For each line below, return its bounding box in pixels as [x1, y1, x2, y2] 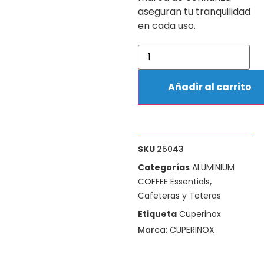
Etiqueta [138, 207, 177, 220]
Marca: [138, 224, 170, 236]
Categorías [138, 161, 190, 173]
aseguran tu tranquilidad [138, 4, 250, 18]
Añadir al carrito [168, 80, 252, 94]
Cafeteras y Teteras [138, 189, 221, 202]
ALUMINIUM [192, 161, 235, 173]
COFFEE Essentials [138, 175, 210, 187]
